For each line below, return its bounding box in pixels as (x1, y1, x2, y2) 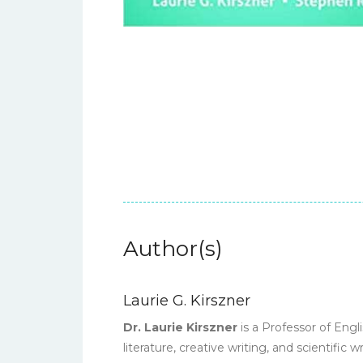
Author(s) (123, 236, 223, 262)
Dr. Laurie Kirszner (123, 320, 237, 335)
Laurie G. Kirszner (123, 292, 250, 310)
